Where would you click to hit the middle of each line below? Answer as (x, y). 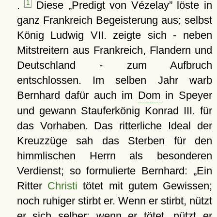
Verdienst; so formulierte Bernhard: (105, 171)
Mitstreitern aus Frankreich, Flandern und (114, 50)
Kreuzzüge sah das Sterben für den (114, 141)
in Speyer (186, 95)
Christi (63, 186)
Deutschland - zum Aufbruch (114, 65)
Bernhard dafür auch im (77, 95)
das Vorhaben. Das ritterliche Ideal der (114, 126)
